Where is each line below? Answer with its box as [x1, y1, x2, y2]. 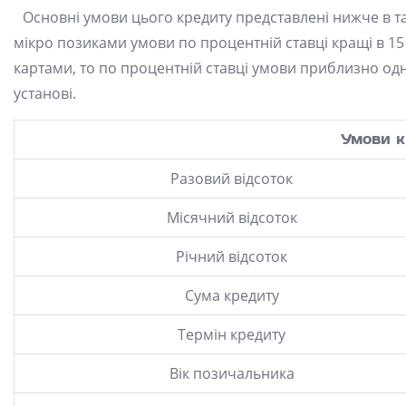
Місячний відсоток [166, 208, 297, 227]
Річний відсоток [176, 246, 287, 266]
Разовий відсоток [170, 169, 293, 188]
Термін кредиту [178, 324, 285, 344]
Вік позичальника [169, 363, 295, 383]
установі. [14, 83, 76, 103]
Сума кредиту [184, 285, 279, 305]
